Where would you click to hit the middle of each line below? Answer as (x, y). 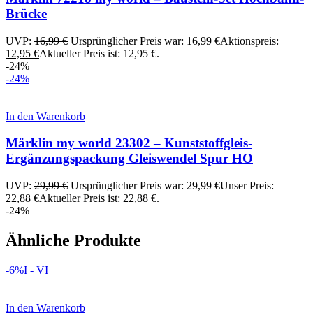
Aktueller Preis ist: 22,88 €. (99, 198)
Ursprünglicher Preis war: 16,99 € (145, 41)
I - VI (36, 270)
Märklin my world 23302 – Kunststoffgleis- (129, 143)
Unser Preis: (247, 185)
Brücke (26, 13)
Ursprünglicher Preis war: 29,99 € (145, 185)
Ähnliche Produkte (73, 240)
